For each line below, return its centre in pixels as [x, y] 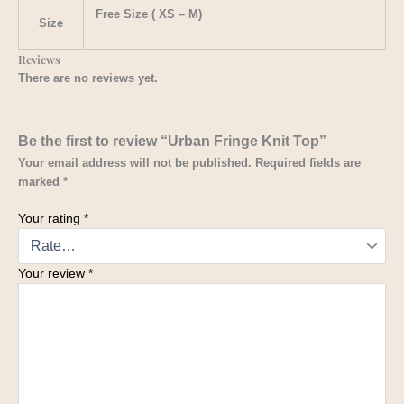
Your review [53, 274]
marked [41, 182]
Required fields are [308, 163]
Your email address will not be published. [135, 163]
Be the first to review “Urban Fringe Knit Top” [172, 141]
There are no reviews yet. [88, 78]
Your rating [51, 219]
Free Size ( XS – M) [148, 14]
